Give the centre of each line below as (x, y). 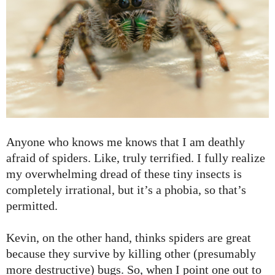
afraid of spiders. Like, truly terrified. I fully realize (136, 157)
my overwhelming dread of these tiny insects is (124, 173)
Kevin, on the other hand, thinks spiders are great (129, 237)
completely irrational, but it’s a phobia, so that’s (126, 189)
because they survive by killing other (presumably (131, 253)
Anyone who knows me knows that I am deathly (126, 141)
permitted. (32, 205)
